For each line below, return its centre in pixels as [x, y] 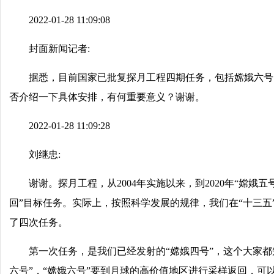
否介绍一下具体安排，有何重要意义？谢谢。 [107, 97]
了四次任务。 [39, 222]
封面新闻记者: [59, 49]
